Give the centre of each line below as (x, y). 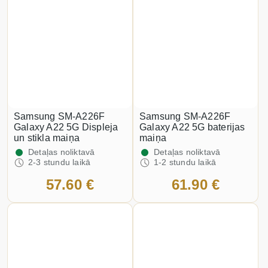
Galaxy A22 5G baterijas (192, 127)
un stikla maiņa (47, 138)
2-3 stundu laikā (60, 162)
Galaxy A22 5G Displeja (66, 127)
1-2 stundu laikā (185, 162)
